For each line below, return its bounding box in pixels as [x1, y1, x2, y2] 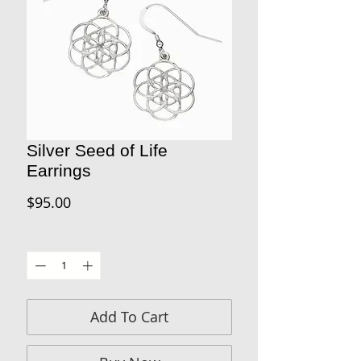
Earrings [27, 160, 91, 180]
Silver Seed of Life [27, 140, 168, 160]
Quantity [27, 230, 69, 245]
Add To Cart [90, 307, 168, 327]
